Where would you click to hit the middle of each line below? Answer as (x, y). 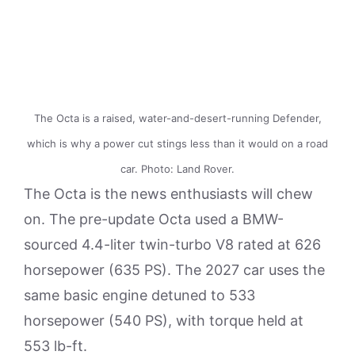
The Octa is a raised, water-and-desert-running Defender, (177, 118)
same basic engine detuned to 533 (139, 295)
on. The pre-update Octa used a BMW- (154, 219)
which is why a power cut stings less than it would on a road (177, 143)
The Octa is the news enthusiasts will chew (168, 193)
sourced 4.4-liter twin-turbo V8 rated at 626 (172, 244)
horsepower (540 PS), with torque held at (164, 320)
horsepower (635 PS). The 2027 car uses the (174, 269)
